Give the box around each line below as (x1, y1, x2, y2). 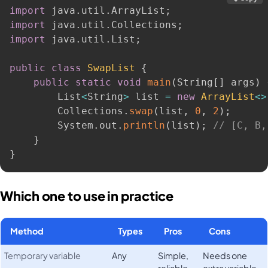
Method (10, 225, 44, 236)
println (123, 120, 165, 132)
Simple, (158, 249, 189, 261)
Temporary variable (4, 249, 81, 261)
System (10, 120, 93, 132)
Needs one (203, 249, 248, 261)
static (75, 77, 111, 89)
